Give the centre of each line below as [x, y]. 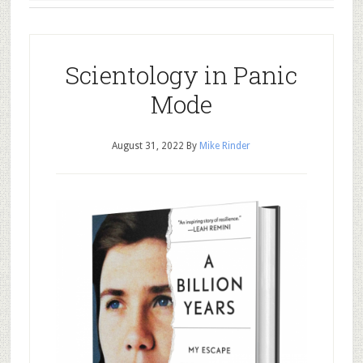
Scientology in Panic [181, 75]
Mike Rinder [225, 146]
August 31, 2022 [148, 146]
